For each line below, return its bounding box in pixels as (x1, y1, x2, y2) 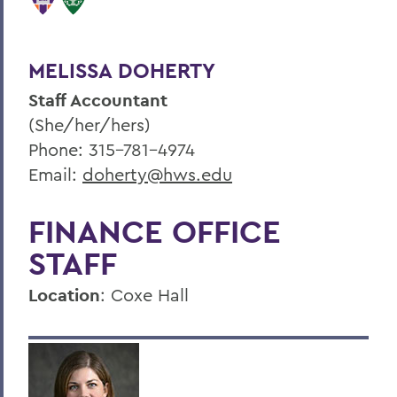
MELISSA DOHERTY (28, 56, 215, 84)
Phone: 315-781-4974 (28, 137, 195, 160)
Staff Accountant (28, 88, 167, 112)
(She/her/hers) (28, 113, 151, 136)
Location (28, 283, 100, 307)
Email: (28, 162, 82, 185)
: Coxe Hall (100, 283, 189, 306)
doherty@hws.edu (82, 162, 232, 185)
